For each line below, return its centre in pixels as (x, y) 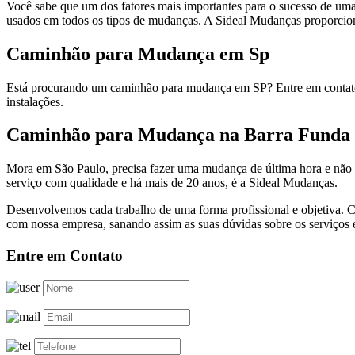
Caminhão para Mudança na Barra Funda (178, 135)
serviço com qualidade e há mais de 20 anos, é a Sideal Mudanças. (172, 183)
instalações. (35, 101)
